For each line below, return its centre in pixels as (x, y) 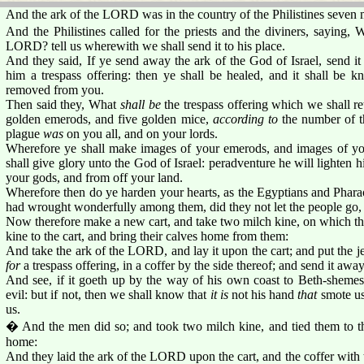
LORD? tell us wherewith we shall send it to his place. (145, 45)
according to (245, 119)
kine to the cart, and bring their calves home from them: (147, 236)
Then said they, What (63, 104)
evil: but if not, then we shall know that (108, 294)
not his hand (263, 294)
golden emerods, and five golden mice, (109, 119)
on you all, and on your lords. (141, 133)
